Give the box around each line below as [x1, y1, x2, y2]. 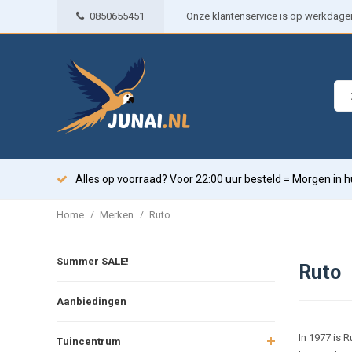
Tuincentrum [57, 335, 121, 347]
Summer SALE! [57, 255, 129, 267]
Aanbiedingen [57, 295, 126, 307]
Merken [100, 208, 134, 221]
